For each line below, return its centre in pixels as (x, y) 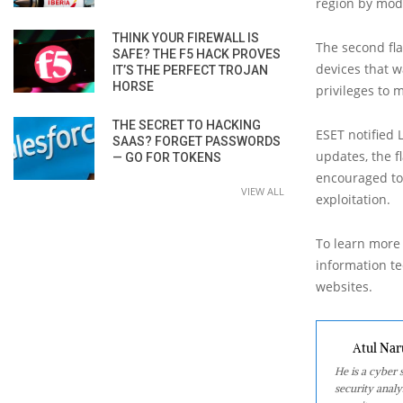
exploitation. (353, 199)
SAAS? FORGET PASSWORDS (197, 141)
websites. (344, 286)
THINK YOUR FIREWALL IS (186, 37)
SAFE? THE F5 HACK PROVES (197, 54)
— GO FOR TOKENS (167, 157)
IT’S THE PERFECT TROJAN (190, 70)
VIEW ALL (263, 191)
